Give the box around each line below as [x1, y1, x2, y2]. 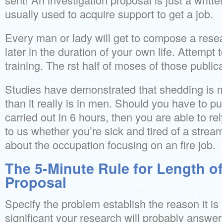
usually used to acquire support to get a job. [5, 6, 213, 21]
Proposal [5, 172, 66, 192]
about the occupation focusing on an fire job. [5, 137, 216, 152]
